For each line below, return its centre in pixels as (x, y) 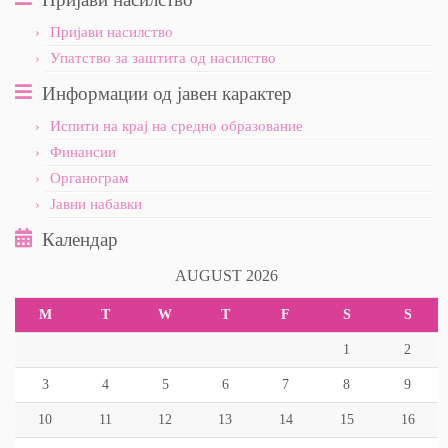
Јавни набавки (96, 204)
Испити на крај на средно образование (176, 126)
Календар (80, 240)
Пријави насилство (111, 32)
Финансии (83, 152)
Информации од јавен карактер (167, 94)
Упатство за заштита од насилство (163, 58)
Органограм (89, 178)
